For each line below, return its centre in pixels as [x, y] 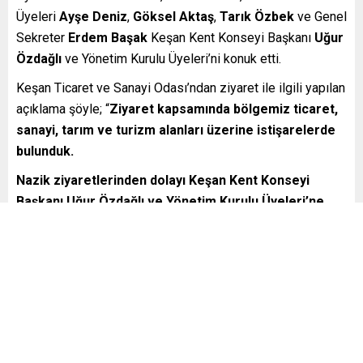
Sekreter [42, 37]
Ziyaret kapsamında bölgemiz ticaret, [224, 109]
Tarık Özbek [257, 16]
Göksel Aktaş [173, 16]
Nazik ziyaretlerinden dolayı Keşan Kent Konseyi [163, 180]
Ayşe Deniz [93, 16]
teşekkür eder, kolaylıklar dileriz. [116, 222]
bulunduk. [45, 151]
